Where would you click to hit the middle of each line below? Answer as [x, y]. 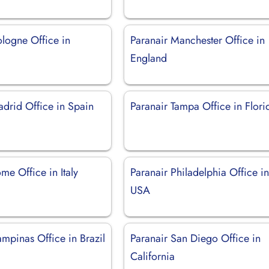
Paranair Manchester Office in [198, 40]
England [149, 58]
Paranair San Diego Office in [196, 238]
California [153, 256]
